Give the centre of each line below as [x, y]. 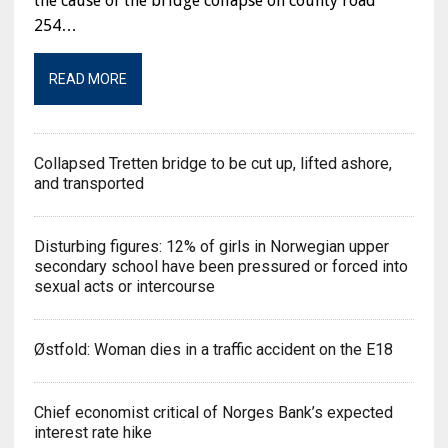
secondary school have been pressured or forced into [220, 267]
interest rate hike [92, 433]
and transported [90, 184]
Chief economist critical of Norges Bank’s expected [213, 413]
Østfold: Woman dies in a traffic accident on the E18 [213, 350]
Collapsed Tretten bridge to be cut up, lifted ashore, [212, 164]
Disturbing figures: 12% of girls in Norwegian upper [211, 247]
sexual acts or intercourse [124, 287]
